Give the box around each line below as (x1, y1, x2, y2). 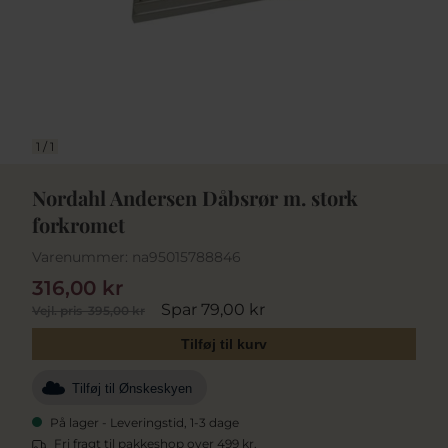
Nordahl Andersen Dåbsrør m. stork (32, 184, 358, 211)
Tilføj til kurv (181, 335, 267, 352)
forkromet (32, 211, 125, 238)
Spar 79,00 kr (161, 299, 265, 319)
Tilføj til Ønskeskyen (72, 381, 192, 397)
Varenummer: (32, 248, 128, 266)
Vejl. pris (32, 302, 82, 318)
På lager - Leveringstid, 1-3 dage (50, 414, 239, 430)
